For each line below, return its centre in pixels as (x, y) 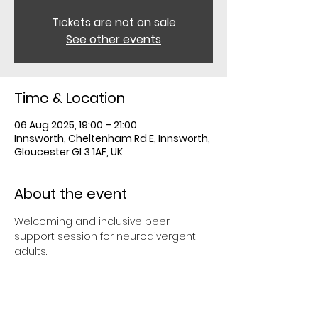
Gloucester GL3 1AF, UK (68, 152)
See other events (114, 39)
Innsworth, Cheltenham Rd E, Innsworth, (112, 138)
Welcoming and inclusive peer (93, 221)
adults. (31, 251)
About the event (71, 194)
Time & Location (70, 98)
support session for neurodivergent (106, 236)
